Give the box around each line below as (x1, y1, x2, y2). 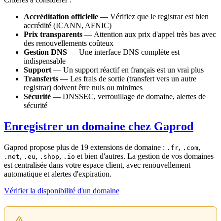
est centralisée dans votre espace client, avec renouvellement (4, 160, 190, 169)
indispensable (24, 57, 66, 65)
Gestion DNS (24, 48, 67, 56)
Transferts (24, 74, 58, 83)
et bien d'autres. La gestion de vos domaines (75, 151, 214, 160)
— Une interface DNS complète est (67, 48, 180, 56)
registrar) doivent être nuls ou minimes (24, 83, 143, 92)
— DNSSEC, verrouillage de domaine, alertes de (51, 92, 206, 101)
